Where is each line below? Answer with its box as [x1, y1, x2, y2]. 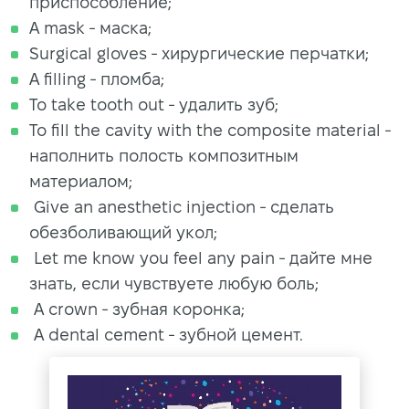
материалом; [29, 173, 132, 191]
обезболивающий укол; [29, 224, 217, 242]
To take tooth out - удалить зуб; [29, 96, 278, 114]
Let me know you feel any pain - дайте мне [29, 249, 372, 267]
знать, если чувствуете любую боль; [29, 275, 319, 293]
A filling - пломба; [29, 70, 164, 89]
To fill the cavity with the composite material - [29, 121, 391, 140]
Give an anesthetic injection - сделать [29, 198, 334, 216]
